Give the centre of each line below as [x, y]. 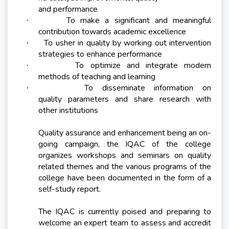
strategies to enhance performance [100, 54]
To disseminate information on [148, 88]
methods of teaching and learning [97, 77]
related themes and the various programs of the [125, 167]
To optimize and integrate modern [143, 66]
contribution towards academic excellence [112, 32]
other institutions [68, 111]
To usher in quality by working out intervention [128, 43]
